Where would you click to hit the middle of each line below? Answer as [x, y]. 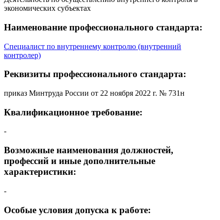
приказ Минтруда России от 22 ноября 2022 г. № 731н [94, 93]
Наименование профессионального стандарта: [103, 27]
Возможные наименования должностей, [89, 150]
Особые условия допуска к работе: [77, 210]
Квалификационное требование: [73, 112]
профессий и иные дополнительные [80, 161]
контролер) [22, 55]
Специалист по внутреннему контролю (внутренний [93, 46]
